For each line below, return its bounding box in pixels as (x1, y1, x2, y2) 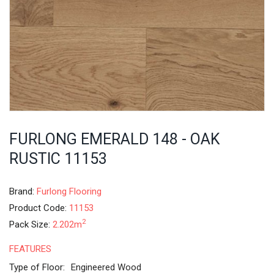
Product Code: (9, 202, 69, 213)
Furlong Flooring (37, 185, 102, 197)
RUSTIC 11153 (9, 150, 107, 168)
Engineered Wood (71, 261, 141, 273)
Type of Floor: (9, 261, 65, 273)
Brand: (9, 185, 37, 197)
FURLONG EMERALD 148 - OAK (9, 130, 220, 148)
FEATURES (9, 243, 51, 254)
